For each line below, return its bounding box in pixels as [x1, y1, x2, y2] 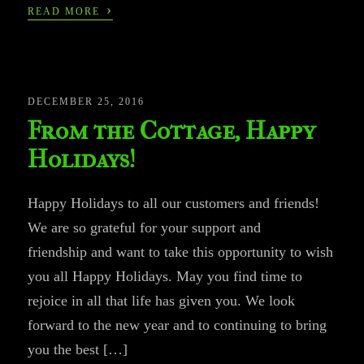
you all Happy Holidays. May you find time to [28, 268, 303, 285]
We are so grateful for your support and [28, 219, 262, 236]
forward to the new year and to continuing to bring [28, 317, 327, 334]
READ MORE [28, 6, 105, 18]
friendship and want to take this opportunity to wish [28, 244, 334, 261]
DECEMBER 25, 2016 [28, 96, 145, 108]
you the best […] [28, 341, 128, 358]
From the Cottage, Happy [28, 115, 316, 146]
